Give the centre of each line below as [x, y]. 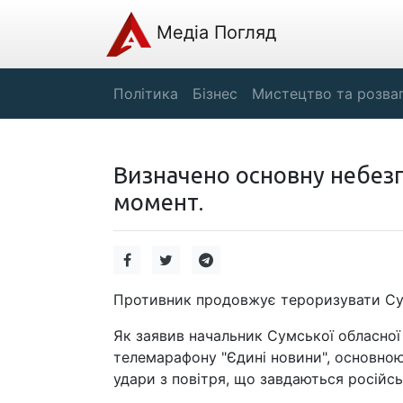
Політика [146, 94]
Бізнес [215, 94]
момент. [158, 202]
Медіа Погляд [214, 33]
